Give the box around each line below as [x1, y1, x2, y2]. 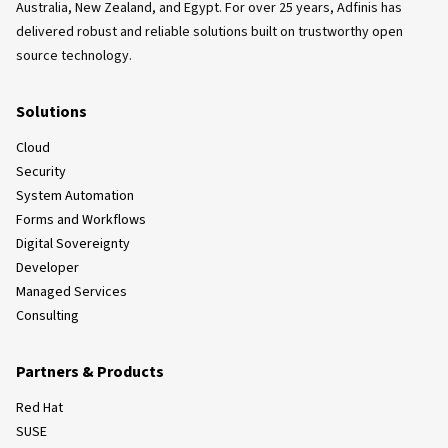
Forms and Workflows [16, 209, 146, 230]
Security [16, 161, 66, 182]
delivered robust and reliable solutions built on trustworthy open [16, 21, 403, 42]
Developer [16, 257, 79, 278]
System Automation [16, 185, 134, 206]
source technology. [16, 45, 132, 66]
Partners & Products [16, 360, 164, 383]
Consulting [16, 305, 79, 326]
